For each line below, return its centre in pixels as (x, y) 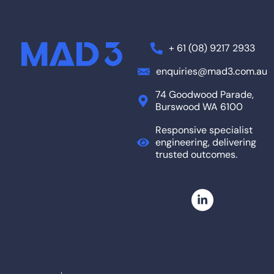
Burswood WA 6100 (199, 107)
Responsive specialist (204, 130)
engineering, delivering (206, 143)
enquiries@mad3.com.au (212, 72)
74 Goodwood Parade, (205, 95)
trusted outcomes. (196, 155)
